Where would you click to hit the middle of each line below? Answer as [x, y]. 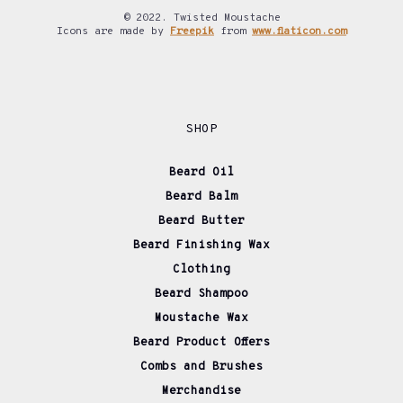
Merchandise [201, 391]
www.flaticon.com [299, 31]
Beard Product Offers [201, 342]
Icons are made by [113, 31]
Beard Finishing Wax [201, 245]
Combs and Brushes [201, 367]
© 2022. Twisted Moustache [201, 18]
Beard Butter [201, 221]
